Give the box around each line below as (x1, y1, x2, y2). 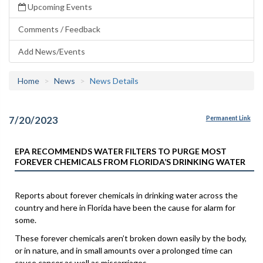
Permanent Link (205, 114, 251, 122)
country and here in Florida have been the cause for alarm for (15, 202, 235, 213)
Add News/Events (18, 46, 85, 56)
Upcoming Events (26, 2, 92, 12)
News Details (90, 76, 139, 86)
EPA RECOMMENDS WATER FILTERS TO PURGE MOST (15, 146, 227, 156)
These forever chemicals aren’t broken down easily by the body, (15, 232, 247, 243)
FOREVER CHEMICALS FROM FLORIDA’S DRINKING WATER (15, 156, 245, 167)
